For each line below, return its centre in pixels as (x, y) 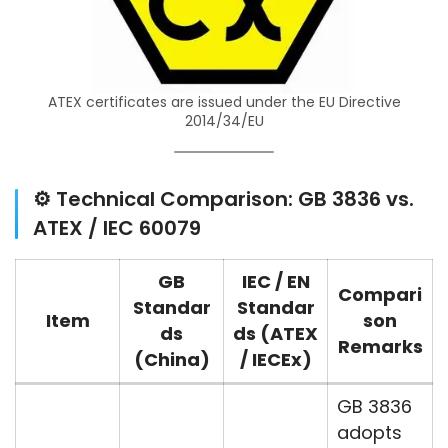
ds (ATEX (275, 334)
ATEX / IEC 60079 (117, 228)
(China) (171, 360)
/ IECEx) (275, 360)
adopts (369, 433)
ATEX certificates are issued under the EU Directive (224, 102)
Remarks (380, 347)
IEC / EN (275, 282)
